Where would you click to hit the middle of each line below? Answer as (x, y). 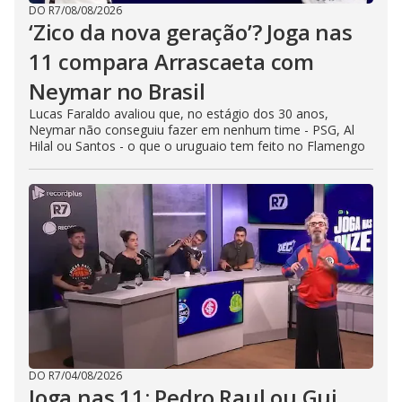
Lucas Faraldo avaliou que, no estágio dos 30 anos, (179, 114)
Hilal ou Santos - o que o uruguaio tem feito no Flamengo (197, 146)
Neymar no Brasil (117, 91)
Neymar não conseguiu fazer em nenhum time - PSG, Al (192, 130)
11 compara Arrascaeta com (171, 61)
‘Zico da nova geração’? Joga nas (191, 32)
